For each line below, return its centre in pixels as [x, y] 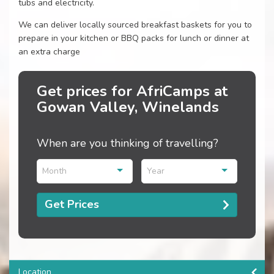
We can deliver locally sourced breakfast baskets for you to [135, 24]
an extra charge [49, 51]
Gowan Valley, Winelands [128, 107]
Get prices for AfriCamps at [132, 91]
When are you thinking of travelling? [128, 143]
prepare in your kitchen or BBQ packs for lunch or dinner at [134, 38]
